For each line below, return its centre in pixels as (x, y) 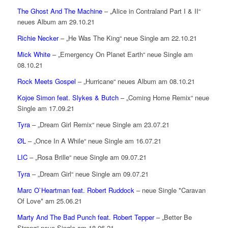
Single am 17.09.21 (46, 108)
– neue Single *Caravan (170, 190)
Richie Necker (38, 38)
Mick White (34, 54)
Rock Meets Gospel (46, 81)
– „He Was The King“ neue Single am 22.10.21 (127, 38)
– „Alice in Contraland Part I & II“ (151, 11)
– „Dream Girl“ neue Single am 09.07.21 (89, 174)
